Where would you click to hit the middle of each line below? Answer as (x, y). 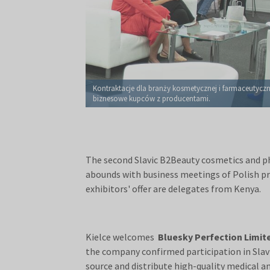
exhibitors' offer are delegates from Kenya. (175, 189)
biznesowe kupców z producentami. (152, 99)
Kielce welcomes (122, 237)
